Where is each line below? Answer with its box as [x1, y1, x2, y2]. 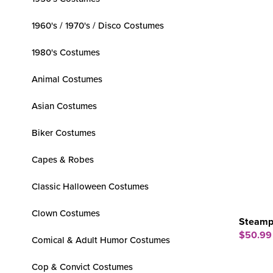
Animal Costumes [32, 73, 102, 85]
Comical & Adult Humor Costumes [32, 234, 170, 246]
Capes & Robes [32, 154, 94, 165]
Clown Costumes [32, 207, 100, 219]
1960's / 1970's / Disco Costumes [32, 19, 164, 31]
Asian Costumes [32, 100, 97, 112]
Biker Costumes [32, 127, 96, 138]
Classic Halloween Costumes [32, 180, 149, 192]
